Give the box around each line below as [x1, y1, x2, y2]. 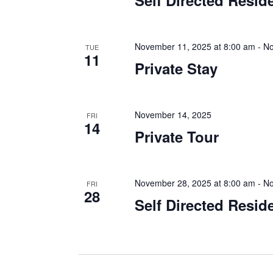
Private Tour [134, 126, 219, 147]
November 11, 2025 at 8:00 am [134, 40, 255, 52]
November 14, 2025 [134, 108, 211, 121]
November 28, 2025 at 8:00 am [134, 177, 255, 189]
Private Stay [134, 58, 218, 79]
